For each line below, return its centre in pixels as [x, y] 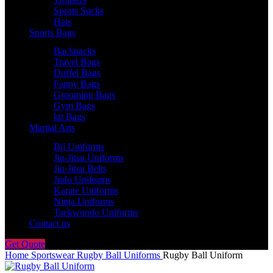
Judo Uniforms [82, 179]
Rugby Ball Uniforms [120, 255]
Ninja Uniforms [84, 201]
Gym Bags [74, 106]
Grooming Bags [84, 95]
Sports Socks [79, 10]
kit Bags [69, 117]
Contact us [50, 223]
